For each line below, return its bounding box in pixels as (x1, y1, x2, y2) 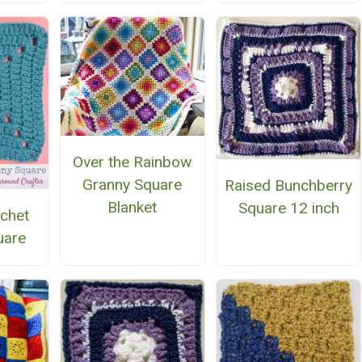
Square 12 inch (238, 199, 339, 218)
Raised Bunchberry (225, 176, 353, 196)
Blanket (107, 198, 158, 217)
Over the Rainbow (73, 153, 192, 172)
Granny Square (82, 175, 183, 195)
